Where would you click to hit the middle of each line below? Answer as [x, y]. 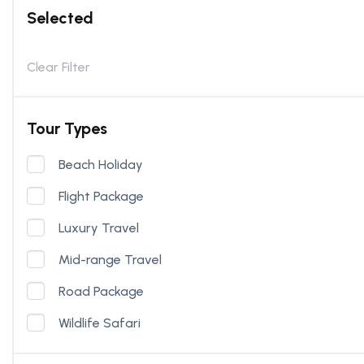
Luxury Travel [98, 227]
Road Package [101, 291]
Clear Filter [58, 67]
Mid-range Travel [110, 259]
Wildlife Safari [99, 323]
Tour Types [67, 128]
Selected [60, 18]
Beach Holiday [100, 164]
